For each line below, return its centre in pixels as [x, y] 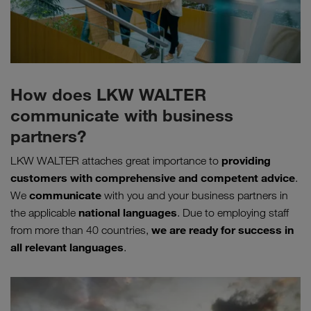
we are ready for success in [222, 230]
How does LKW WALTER [108, 95]
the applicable [44, 213]
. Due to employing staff [233, 213]
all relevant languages [67, 247]
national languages [128, 213]
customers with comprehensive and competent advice [153, 178]
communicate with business [122, 116]
